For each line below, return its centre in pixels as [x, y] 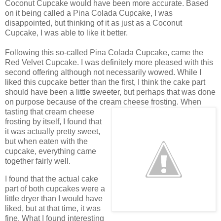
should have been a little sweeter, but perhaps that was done [110, 92]
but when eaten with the [46, 141]
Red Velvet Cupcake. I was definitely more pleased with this [109, 62]
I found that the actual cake [52, 179]
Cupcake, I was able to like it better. [66, 33]
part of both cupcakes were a [55, 188]
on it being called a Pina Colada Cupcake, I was [89, 13]
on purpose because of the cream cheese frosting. [92, 102]
